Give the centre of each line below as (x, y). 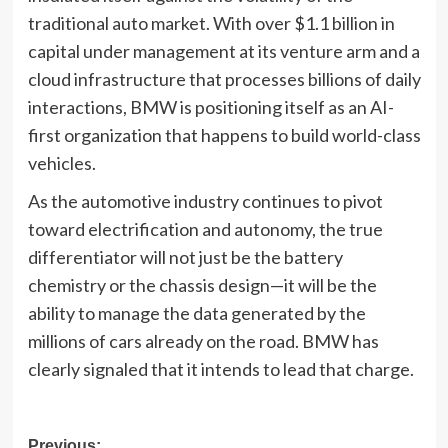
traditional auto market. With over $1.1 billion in (211, 22)
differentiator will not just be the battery (185, 256)
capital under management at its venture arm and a (223, 50)
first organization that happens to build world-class (224, 134)
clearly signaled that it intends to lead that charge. (220, 368)
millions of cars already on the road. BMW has (203, 340)
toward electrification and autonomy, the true (205, 228)
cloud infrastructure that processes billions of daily (224, 78)
